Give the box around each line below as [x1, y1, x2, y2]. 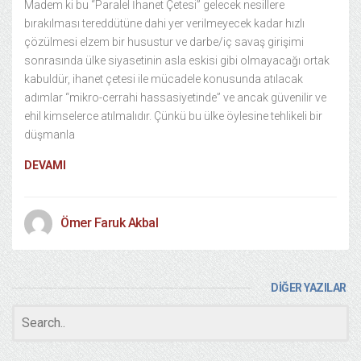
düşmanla [24, 128, 75, 141]
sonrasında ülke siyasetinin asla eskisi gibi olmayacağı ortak [24, 54, 330, 67]
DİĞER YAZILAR [271, 281, 346, 294]
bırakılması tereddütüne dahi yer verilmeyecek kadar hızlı [24, 17, 305, 30]
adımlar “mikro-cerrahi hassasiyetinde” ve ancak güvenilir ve [24, 91, 326, 104]
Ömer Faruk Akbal [60, 215, 158, 230]
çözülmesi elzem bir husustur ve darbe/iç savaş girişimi [24, 35, 304, 48]
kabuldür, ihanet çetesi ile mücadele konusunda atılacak [24, 73, 303, 85]
